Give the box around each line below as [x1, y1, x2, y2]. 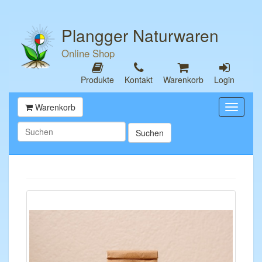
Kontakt [125, 74, 153, 85]
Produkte [81, 74, 114, 85]
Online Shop [61, 46, 115, 60]
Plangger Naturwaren [61, 23, 219, 47]
